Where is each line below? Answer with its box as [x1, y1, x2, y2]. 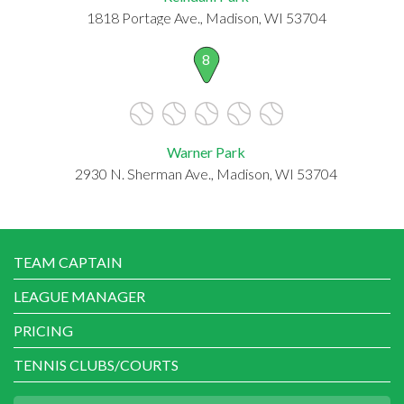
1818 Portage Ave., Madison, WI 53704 [86, 8, 326, 26]
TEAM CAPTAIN [14, 252, 123, 271]
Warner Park [167, 142, 245, 161]
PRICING [14, 321, 73, 339]
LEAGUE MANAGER [14, 287, 145, 305]
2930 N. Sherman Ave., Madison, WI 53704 [75, 164, 337, 182]
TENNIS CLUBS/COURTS [14, 355, 179, 373]
